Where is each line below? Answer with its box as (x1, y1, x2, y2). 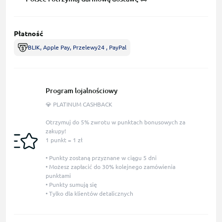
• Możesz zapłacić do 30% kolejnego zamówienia (45, 164, 175, 170)
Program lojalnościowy (45, 87, 117, 95)
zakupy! (45, 128, 66, 135)
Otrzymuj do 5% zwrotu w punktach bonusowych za (45, 119, 185, 126)
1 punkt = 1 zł (45, 137, 82, 144)
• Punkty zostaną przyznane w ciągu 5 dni (45, 155, 157, 162)
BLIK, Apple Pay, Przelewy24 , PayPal (28, 44, 126, 51)
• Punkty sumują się (45, 181, 97, 188)
